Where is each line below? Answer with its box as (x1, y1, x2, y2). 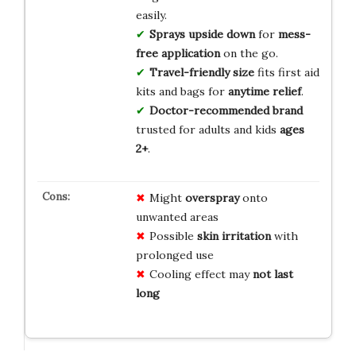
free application (135, 45, 220, 60)
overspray (184, 190, 239, 205)
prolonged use (135, 247, 214, 262)
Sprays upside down (149, 26, 255, 41)
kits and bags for (135, 83, 228, 99)
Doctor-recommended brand (149, 103, 303, 118)
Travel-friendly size (149, 64, 254, 79)
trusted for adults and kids (135, 122, 280, 137)
